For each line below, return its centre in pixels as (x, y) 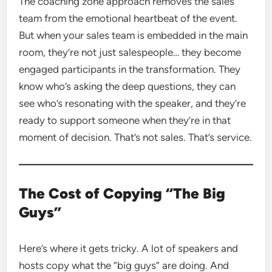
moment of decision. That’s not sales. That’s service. (136, 137)
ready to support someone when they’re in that (125, 120)
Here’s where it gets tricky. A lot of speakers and (129, 248)
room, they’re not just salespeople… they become (130, 52)
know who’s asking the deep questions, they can (127, 86)
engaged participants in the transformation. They (130, 69)
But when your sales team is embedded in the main (134, 35)
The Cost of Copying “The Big (122, 193)
